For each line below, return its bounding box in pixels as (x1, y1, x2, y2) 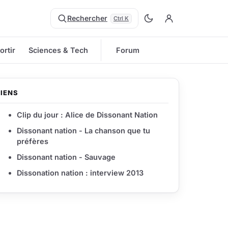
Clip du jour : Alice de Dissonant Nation (17, 110, 158, 119)
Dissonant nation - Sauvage (17, 153, 116, 161)
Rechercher (67, 14, 107, 22)
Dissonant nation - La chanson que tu (17, 126, 150, 135)
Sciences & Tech (28, 46, 88, 54)
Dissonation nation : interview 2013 (17, 168, 144, 177)
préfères (17, 137, 48, 146)
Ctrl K (113, 14, 129, 22)
